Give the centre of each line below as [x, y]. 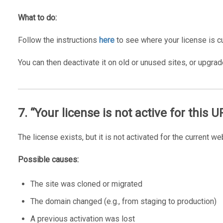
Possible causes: [48, 159]
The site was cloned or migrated [86, 184]
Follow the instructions [58, 40]
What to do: [37, 17]
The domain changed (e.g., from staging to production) [123, 201]
